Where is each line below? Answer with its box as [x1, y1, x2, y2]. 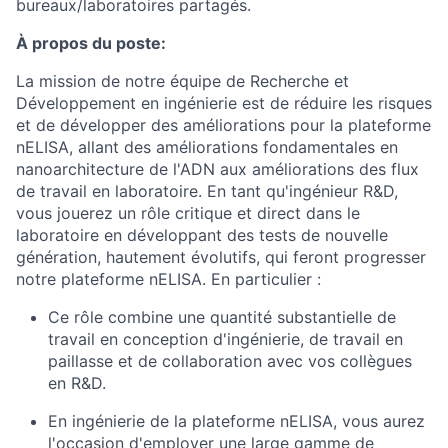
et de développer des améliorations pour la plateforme [16, 115, 431, 135]
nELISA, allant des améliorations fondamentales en [16, 137, 398, 157]
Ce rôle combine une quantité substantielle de [48, 307, 396, 327]
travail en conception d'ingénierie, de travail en [48, 329, 403, 349]
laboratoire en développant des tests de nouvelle [16, 225, 388, 245]
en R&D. [48, 373, 106, 393]
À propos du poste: [16, 33, 166, 53]
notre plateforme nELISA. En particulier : [16, 269, 321, 289]
